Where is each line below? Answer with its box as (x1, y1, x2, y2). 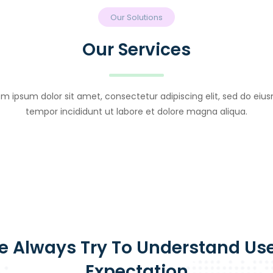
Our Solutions (110, 12, 163, 24)
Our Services (82, 38, 191, 62)
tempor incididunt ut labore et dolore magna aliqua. (26, 105, 247, 118)
